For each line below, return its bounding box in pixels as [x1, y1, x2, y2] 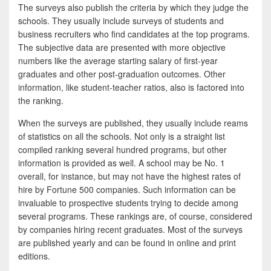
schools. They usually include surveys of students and [18, 15, 224, 27]
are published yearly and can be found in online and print [18, 237, 236, 249]
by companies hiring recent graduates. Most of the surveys [18, 223, 243, 235]
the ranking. [18, 94, 64, 106]
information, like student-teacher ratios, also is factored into [18, 81, 244, 93]
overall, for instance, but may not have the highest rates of [18, 170, 241, 182]
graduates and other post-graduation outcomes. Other [18, 68, 226, 80]
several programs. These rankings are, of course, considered [18, 210, 252, 222]
